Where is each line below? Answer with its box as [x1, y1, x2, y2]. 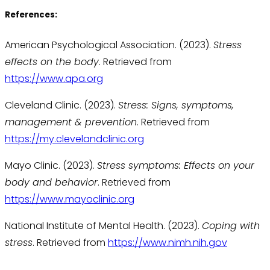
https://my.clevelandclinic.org [5, 132, 144, 146]
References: [5, 9, 57, 21]
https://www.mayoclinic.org [5, 192, 134, 207]
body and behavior [5, 175, 98, 190]
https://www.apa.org [5, 72, 103, 86]
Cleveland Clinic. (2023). [5, 98, 118, 113]
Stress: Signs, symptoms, [118, 98, 234, 113]
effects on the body [5, 55, 99, 69]
